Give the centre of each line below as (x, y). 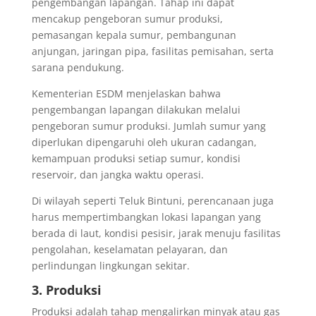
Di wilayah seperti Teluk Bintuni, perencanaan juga (152, 200)
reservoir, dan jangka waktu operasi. (117, 174)
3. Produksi (66, 290)
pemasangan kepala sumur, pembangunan (134, 35)
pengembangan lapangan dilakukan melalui (136, 109)
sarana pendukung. (78, 67)
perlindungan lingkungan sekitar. (110, 265)
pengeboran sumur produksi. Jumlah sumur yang (148, 126)
